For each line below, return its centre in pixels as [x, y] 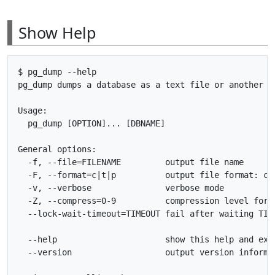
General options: [57, 149]
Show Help [57, 32]
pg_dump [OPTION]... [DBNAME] [91, 123]
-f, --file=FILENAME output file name [131, 162]
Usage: [33, 110]
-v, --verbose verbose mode [121, 188]
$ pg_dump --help [57, 72]
